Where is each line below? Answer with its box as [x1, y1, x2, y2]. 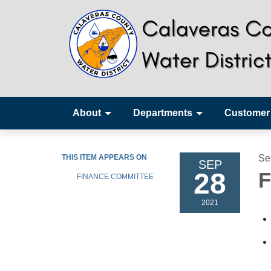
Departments [133, 108, 192, 118]
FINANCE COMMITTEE [77, 172, 154, 181]
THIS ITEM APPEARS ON [62, 153, 147, 162]
